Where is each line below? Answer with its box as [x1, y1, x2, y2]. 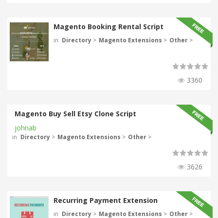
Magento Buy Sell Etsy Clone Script [15, 109, 136, 118]
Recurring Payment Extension [54, 196, 158, 205]
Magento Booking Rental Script [54, 22, 163, 31]
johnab [15, 123, 36, 132]
